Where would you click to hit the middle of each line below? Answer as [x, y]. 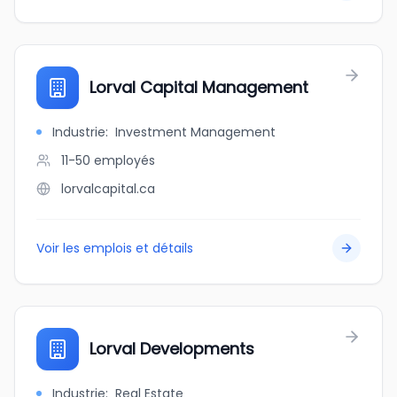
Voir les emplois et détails [115, 248]
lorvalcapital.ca [108, 189]
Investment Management [195, 132]
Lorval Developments [172, 349]
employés [125, 160]
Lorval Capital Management [199, 87]
